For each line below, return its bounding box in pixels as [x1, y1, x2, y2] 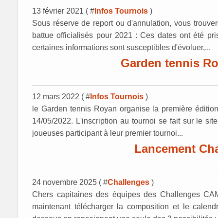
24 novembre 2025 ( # [32, 178, 108, 186]
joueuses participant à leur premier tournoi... [32, 129, 183, 137]
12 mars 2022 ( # [32, 92, 90, 101]
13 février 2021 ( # [32, 7, 94, 15]
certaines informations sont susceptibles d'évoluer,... [32, 43, 211, 52]
